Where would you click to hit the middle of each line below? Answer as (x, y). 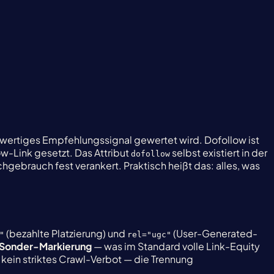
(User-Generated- (214, 234)
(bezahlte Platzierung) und (66, 234)
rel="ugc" (149, 235)
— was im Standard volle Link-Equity (176, 246)
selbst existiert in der (219, 152)
